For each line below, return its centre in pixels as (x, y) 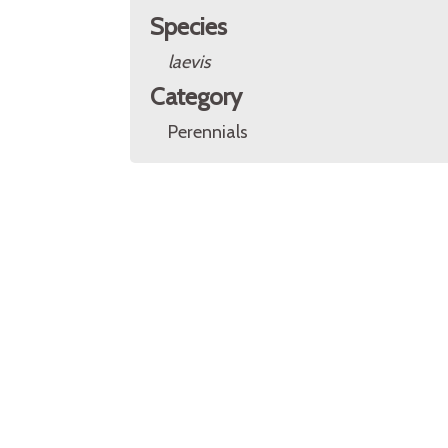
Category (196, 96)
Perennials (208, 132)
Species (188, 26)
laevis (189, 62)
